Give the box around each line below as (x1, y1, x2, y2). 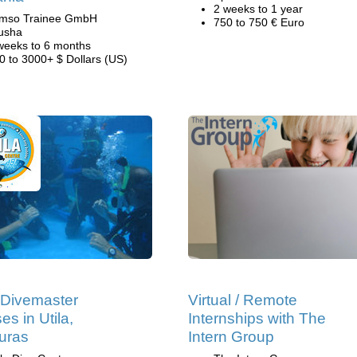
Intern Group (188, 328, 274, 345)
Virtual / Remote (188, 292, 297, 308)
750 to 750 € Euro (214, 16, 304, 29)
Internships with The (188, 310, 326, 327)
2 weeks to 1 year (214, 2, 303, 15)
